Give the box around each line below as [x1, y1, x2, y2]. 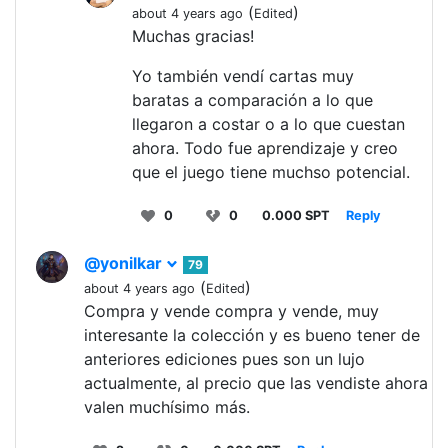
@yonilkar [84, 253, 166, 274]
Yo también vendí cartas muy [132, 66, 354, 87]
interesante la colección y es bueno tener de [84, 325, 420, 346]
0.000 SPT [262, 208, 330, 224]
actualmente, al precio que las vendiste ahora [84, 373, 428, 394]
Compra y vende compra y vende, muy [84, 301, 379, 322]
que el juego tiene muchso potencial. [132, 162, 410, 183]
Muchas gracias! [132, 26, 254, 47]
